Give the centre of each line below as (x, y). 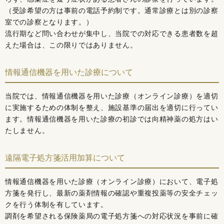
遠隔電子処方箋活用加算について (65, 158)
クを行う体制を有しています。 (56, 205)
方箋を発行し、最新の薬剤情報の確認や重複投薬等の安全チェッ (112, 193)
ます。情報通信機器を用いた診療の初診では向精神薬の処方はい (112, 119)
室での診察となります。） (49, 22)
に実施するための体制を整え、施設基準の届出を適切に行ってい (112, 108)
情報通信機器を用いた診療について (69, 72)
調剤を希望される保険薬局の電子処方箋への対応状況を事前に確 (112, 216)
